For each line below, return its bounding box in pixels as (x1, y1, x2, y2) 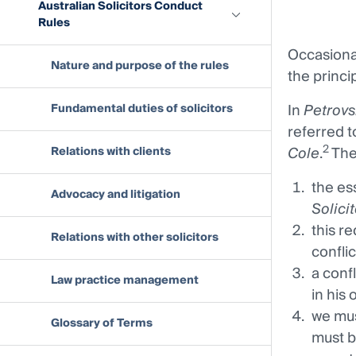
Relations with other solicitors (51, 227, 219, 247)
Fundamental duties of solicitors (51, 99, 233, 118)
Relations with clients (51, 141, 171, 161)
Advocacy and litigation (51, 184, 180, 204)
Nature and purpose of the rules (51, 56, 229, 75)
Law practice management (51, 270, 199, 290)
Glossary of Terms (51, 313, 153, 333)
